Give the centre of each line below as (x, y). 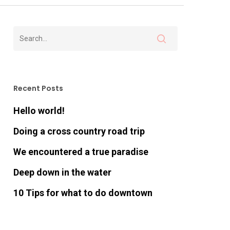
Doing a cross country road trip (79, 131)
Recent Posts (38, 88)
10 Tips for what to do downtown (83, 193)
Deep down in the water (62, 172)
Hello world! (39, 111)
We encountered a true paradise (81, 152)
